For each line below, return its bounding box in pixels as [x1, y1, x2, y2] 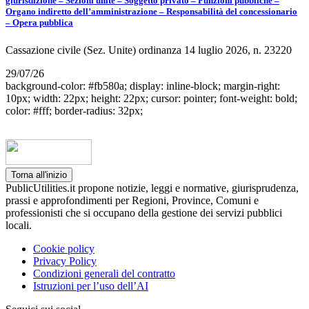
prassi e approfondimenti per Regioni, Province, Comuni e [6, 194, 259, 206]
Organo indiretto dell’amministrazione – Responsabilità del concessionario [6, 6, 297, 17]
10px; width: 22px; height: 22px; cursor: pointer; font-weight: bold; [6, 92, 297, 104]
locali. [6, 219, 32, 231]
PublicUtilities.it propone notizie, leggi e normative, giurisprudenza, [6, 181, 299, 194]
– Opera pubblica [6, 17, 73, 28]
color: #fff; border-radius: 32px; [6, 104, 143, 117]
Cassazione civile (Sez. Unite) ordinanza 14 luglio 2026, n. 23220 [6, 43, 292, 56]
